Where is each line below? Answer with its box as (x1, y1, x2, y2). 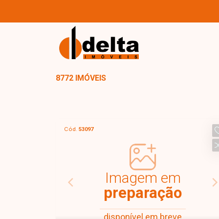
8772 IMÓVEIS (56, 73, 106, 83)
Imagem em (105, 169, 181, 186)
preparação (104, 183, 182, 202)
